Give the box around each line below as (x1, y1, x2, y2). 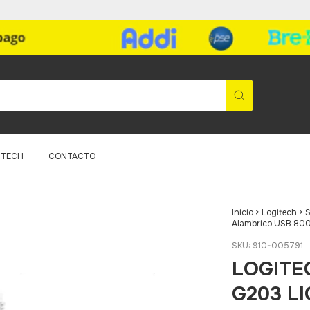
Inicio (231, 206, 253, 218)
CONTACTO (48, 150, 95, 162)
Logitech (261, 206, 297, 218)
